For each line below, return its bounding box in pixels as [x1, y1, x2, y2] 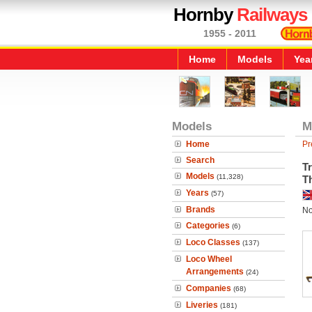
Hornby [173, 4, 237, 25]
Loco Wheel [186, 254, 232, 264]
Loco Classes [186, 237, 240, 247]
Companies [186, 283, 231, 293]
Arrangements [186, 267, 244, 276]
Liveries [186, 300, 218, 310]
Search [186, 155, 214, 165]
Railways [237, 4, 307, 25]
